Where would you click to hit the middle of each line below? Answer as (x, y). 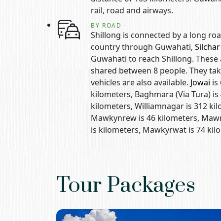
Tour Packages (126, 185)
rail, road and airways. (132, 10)
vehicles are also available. (141, 82)
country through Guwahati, (143, 47)
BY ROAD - (109, 25)
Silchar (207, 47)
